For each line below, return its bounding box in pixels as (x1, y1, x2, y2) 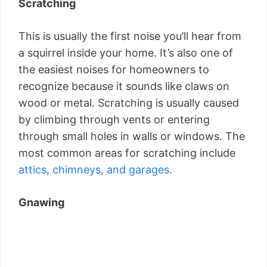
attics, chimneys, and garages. (18, 163, 172, 176)
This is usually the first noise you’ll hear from (18, 29, 241, 42)
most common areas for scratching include (18, 146, 235, 159)
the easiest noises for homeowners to (18, 63, 209, 76)
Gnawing (18, 195, 64, 209)
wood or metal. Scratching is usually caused (18, 96, 239, 109)
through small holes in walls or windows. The (18, 129, 245, 142)
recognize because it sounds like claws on (18, 79, 229, 92)
